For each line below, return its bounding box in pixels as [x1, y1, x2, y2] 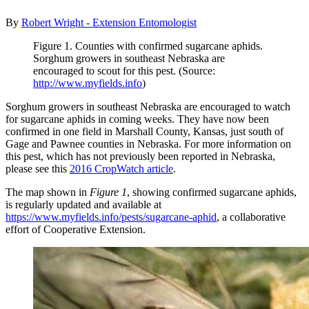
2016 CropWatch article [70, 163, 173, 175]
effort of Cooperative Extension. [6, 223, 146, 236]
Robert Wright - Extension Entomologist [21, 17, 197, 29]
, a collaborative [217, 211, 286, 223]
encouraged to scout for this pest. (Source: [33, 65, 215, 77]
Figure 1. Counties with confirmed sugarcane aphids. [33, 40, 263, 52]
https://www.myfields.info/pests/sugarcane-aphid [6, 211, 217, 223]
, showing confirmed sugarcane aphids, [127, 186, 297, 199]
